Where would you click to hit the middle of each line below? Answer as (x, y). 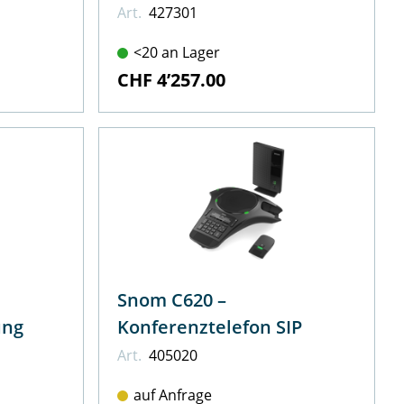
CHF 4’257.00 (172, 80)
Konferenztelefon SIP (210, 327)
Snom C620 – (172, 300)
